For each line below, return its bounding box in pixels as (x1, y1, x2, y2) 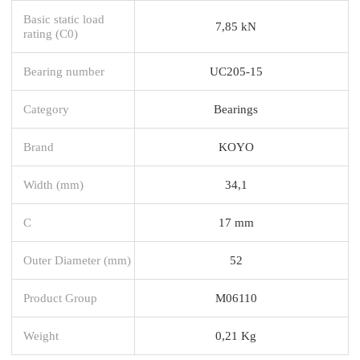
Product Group (23, 290, 97, 305)
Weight (23, 328, 59, 342)
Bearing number (23, 63, 104, 78)
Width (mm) (23, 177, 84, 191)
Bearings (214, 101, 258, 116)
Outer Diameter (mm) (23, 252, 131, 267)
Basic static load (23, 11, 104, 26)
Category (23, 101, 69, 116)
